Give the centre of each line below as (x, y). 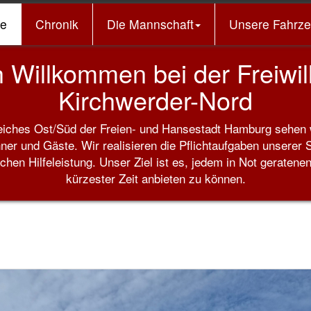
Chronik (57, 24)
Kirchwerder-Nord (155, 100)
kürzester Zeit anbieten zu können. (155, 178)
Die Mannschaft (150, 24)
